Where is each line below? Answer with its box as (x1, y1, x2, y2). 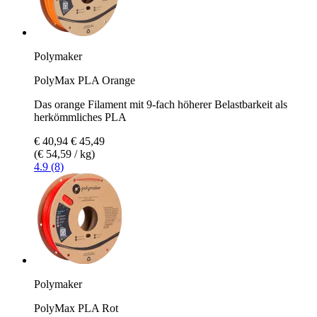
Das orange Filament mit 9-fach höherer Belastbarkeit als (34, 98, 287, 110)
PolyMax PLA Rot (34, 301, 118, 314)
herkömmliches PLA (34, 110, 127, 123)
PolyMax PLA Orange (34, 74, 135, 86)
